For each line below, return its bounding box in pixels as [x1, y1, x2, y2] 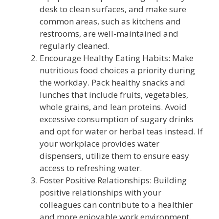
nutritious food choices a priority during [40, 64, 195, 76]
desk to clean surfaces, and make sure [40, 3, 186, 15]
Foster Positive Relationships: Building [40, 174, 187, 186]
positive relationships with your [40, 186, 161, 198]
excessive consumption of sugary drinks [40, 113, 194, 125]
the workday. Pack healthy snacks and [40, 76, 185, 88]
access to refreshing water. [40, 162, 142, 174]
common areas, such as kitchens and [40, 15, 181, 27]
